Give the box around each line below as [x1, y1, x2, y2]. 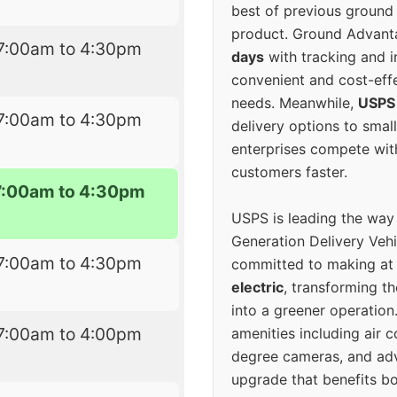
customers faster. [231, 163, 347, 182]
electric [231, 278, 284, 297]
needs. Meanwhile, [231, 94, 358, 113]
